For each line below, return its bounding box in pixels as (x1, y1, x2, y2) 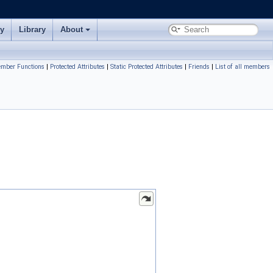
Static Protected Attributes (110, 63, 183, 71)
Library (19, 25, 46, 34)
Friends (188, 63, 210, 71)
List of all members (215, 63, 270, 71)
